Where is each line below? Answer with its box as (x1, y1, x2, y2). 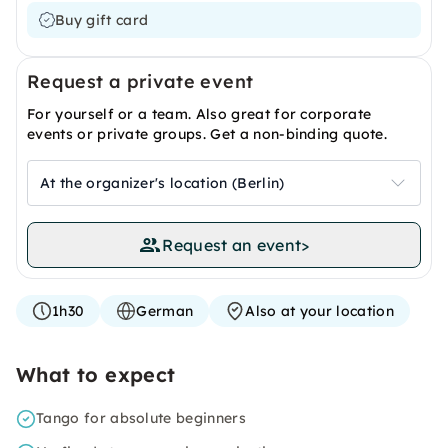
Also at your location (245, 302, 394, 320)
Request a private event (27, 70, 254, 93)
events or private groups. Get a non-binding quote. (27, 125, 388, 143)
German (136, 302, 194, 320)
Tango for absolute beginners (36, 409, 246, 427)
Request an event (162, 235, 302, 255)
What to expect (16, 362, 176, 387)
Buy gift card (55, 11, 149, 29)
